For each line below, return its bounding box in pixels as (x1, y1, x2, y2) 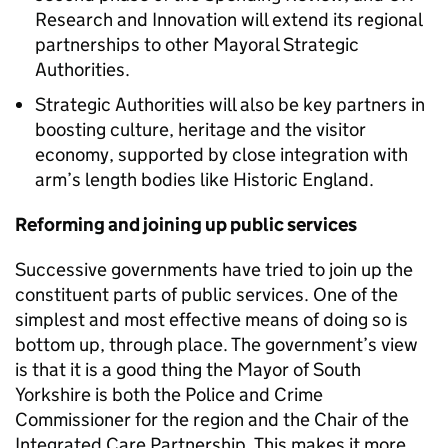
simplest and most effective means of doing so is (15, 308, 408, 331)
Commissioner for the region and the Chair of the (15, 408, 409, 431)
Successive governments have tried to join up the (15, 258, 413, 281)
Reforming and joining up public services (15, 213, 357, 236)
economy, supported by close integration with (35, 143, 408, 166)
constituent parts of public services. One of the (15, 283, 398, 306)
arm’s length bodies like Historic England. (35, 168, 374, 191)
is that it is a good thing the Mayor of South (15, 358, 361, 381)
